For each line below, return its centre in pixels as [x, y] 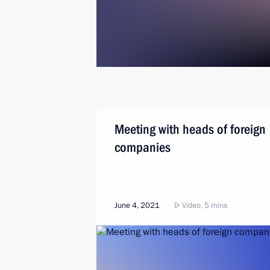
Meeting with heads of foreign [190, 129]
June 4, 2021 [137, 206]
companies [143, 147]
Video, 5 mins [204, 206]
